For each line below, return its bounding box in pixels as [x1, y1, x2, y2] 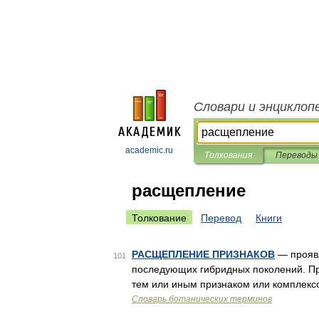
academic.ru [125, 145, 173, 155]
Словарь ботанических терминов [132, 294, 272, 304]
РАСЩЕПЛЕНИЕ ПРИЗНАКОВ [132, 249, 275, 260]
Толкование [132, 212, 187, 224]
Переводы [275, 150, 318, 160]
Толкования [204, 150, 252, 160]
